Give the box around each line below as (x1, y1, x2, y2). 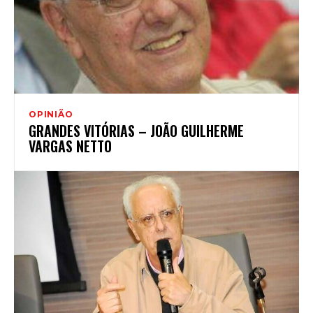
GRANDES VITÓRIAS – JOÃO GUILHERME (29, 119, 244, 141)
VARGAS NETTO (29, 135, 112, 156)
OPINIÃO (29, 108, 73, 119)
